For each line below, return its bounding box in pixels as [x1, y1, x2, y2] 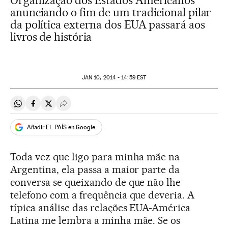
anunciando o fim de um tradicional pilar [10, 6, 212, 19]
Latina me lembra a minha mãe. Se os [10, 214, 181, 226]
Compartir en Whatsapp [17, 102, 101, 112]
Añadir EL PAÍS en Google [27, 123, 95, 131]
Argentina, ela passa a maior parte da [10, 163, 180, 176]
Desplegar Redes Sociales [63, 102, 154, 112]
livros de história [10, 30, 92, 43]
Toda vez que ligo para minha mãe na [10, 151, 180, 163]
